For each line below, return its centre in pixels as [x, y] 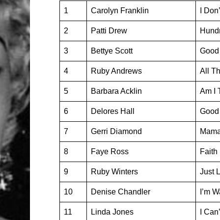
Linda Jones [112, 212]
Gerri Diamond [116, 131]
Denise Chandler [120, 192]
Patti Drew [109, 31]
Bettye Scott [111, 51]
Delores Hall [112, 111]
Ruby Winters [114, 172]
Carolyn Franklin [120, 11]
